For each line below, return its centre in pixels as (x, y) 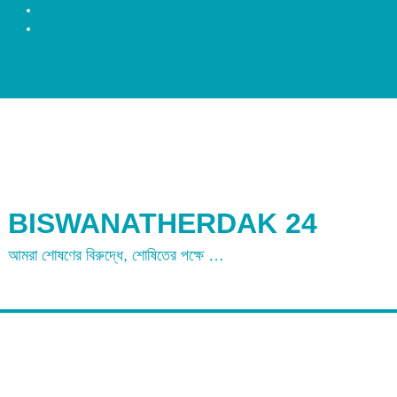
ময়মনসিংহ (214, 28)
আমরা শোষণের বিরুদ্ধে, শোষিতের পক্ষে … (116, 255)
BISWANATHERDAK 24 (162, 223)
